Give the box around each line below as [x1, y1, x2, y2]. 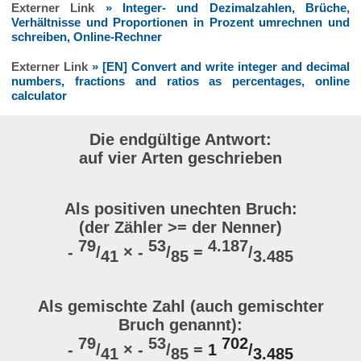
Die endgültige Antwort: [89, 131, 272, 149]
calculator [10, 89, 67, 103]
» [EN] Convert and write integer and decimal [91, 60, 351, 74]
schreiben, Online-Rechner [10, 30, 162, 44]
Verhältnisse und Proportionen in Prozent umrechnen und [10, 15, 351, 30]
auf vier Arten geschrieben [79, 149, 282, 168]
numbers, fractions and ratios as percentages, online [10, 74, 351, 89]
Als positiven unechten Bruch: [64, 199, 297, 218]
